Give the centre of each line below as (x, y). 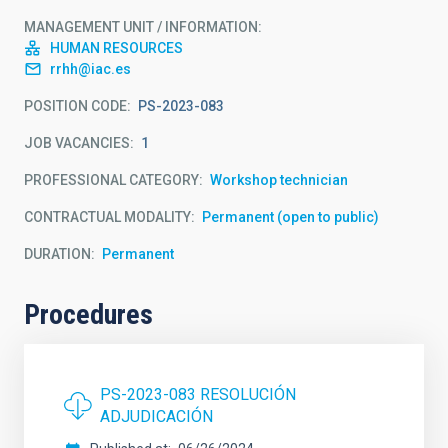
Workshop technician (279, 180)
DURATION (57, 254)
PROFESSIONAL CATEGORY (111, 180)
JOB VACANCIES (77, 143)
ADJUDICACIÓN (156, 416)
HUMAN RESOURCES (116, 48)
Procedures (88, 314)
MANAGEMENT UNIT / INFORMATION (141, 27)
